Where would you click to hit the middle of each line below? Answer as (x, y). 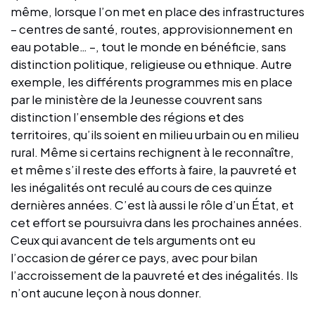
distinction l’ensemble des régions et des (127, 117)
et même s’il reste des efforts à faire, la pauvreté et (154, 170)
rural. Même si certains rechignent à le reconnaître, (152, 152)
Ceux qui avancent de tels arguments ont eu (133, 240)
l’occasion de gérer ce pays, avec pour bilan (134, 258)
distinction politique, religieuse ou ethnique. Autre (151, 64)
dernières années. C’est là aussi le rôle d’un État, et (152, 205)
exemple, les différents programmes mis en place (152, 82)
